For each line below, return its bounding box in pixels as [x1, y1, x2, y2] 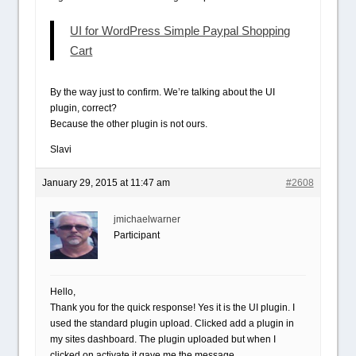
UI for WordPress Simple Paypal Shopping [70, 24, 291, 37]
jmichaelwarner [114, 214, 181, 225]
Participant [114, 230, 161, 241]
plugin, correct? [50, 103, 118, 114]
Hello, [50, 286, 76, 297]
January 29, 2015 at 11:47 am [42, 177, 171, 188]
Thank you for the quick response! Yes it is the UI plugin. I [50, 302, 296, 313]
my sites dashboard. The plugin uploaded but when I [50, 334, 277, 345]
